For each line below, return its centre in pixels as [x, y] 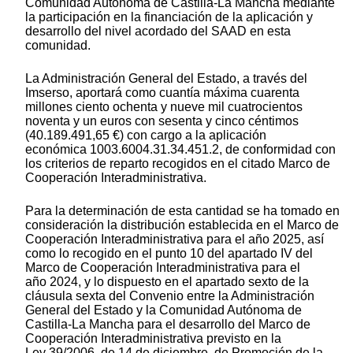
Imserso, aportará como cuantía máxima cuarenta [162, 93]
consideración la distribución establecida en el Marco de [182, 225]
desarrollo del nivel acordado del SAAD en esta [158, 32]
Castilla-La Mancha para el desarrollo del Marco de [168, 325]
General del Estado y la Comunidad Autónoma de [163, 310]
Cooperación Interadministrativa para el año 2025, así [175, 240]
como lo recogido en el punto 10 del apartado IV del [169, 254]
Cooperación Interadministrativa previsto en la [153, 339]
